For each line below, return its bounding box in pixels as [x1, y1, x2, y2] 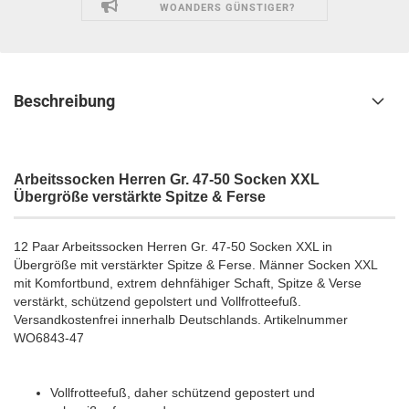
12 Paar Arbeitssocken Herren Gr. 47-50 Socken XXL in [14, 238, 332, 254]
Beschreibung [14, 90, 115, 110]
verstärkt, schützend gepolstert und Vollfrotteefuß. [14, 293, 301, 309]
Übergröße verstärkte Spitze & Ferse [14, 188, 266, 204]
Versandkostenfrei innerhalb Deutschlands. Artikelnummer [14, 311, 348, 327]
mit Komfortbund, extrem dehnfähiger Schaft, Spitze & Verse [14, 275, 362, 290]
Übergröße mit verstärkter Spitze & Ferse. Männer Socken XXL [14, 257, 377, 272]
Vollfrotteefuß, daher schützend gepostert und [50, 384, 315, 400]
